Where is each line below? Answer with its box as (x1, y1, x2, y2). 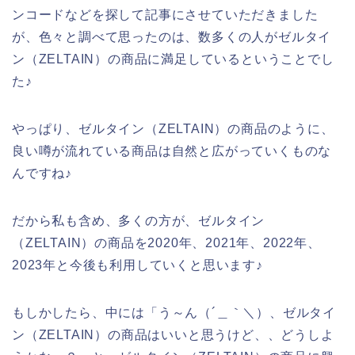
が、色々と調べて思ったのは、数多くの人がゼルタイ (12, 29, 332, 44)
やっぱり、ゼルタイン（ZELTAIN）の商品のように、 (12, 121, 334, 136)
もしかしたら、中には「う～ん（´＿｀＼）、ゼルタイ (12, 305, 336, 319)
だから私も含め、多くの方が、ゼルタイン (12, 213, 265, 227)
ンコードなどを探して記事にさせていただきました (12, 7, 319, 21)
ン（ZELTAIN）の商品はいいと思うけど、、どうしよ (12, 327, 334, 342)
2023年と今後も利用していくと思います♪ (12, 258, 263, 272)
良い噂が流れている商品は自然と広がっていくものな (12, 143, 332, 158)
